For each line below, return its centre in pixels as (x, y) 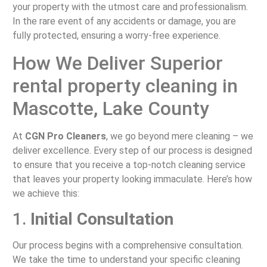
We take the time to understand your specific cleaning (126, 260)
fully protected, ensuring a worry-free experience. (116, 36)
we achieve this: (46, 193)
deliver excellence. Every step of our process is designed (132, 150)
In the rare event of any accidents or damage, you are (124, 21)
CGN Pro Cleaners (65, 136)
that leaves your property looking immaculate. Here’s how (132, 179)
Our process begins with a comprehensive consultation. (128, 246)
